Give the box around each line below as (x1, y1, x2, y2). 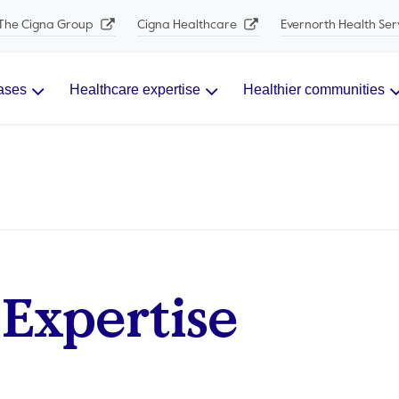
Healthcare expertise (69, 82, 200, 97)
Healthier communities (243, 82, 385, 97)
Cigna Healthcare (136, 18, 240, 31)
